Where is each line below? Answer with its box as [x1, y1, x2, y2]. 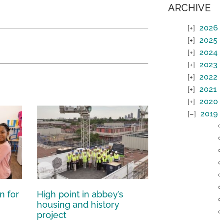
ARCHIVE [167, 2, 211, 14]
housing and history [37, 199, 120, 210]
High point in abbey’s [37, 189, 124, 199]
